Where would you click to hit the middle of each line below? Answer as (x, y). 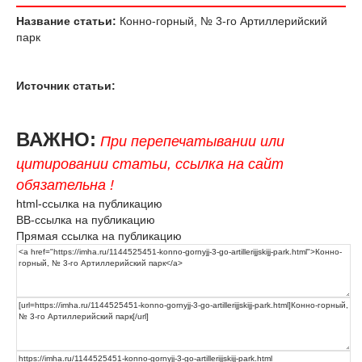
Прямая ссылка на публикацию (99, 236)
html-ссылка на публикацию (89, 203)
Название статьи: (66, 21)
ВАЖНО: (56, 139)
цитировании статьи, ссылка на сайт (150, 164)
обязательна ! (65, 185)
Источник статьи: (66, 85)
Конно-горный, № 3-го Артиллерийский (222, 21)
